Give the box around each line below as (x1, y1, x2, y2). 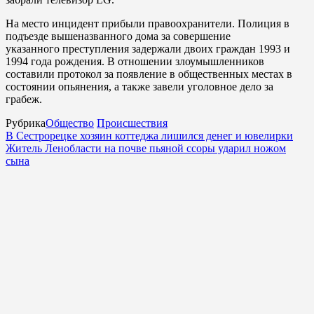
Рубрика (6, 116, 46, 129)
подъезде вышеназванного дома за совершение (6, 29, 231, 42)
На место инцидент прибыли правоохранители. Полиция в (6, 17, 289, 29)
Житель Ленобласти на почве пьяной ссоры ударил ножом (6, 142, 286, 154)
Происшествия (97, 116, 168, 129)
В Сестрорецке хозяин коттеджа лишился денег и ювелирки (6, 129, 293, 142)
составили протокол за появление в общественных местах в (6, 67, 292, 80)
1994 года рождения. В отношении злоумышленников (6, 55, 264, 67)
